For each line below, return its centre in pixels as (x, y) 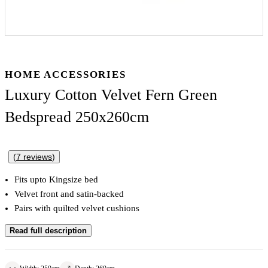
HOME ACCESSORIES (66, 75)
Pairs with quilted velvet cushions (77, 208)
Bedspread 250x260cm (77, 117)
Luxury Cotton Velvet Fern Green (111, 95)
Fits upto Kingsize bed (56, 179)
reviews (36, 156)
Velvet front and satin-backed (69, 194)
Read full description (48, 230)
